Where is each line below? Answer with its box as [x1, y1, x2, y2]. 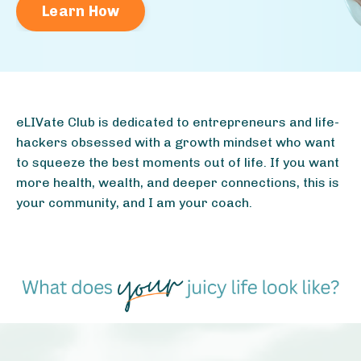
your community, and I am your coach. [16, 195, 252, 211]
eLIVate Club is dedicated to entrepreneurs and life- [16, 114, 339, 131]
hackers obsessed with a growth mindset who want [16, 135, 335, 151]
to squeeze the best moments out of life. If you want [16, 155, 339, 171]
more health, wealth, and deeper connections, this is [16, 175, 339, 191]
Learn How [42, 2, 120, 20]
